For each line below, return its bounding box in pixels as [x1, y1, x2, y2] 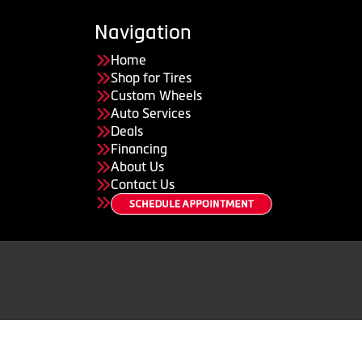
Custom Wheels [111, 88, 202, 103]
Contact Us [111, 177, 175, 192]
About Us [111, 159, 164, 174]
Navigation [95, 21, 192, 43]
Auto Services [111, 106, 191, 120]
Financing [111, 141, 167, 156]
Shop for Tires [111, 70, 192, 85]
